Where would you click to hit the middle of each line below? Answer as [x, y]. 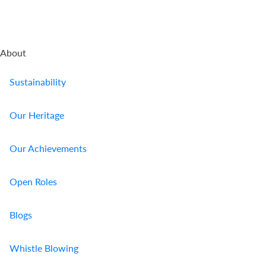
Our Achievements [48, 148]
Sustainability [38, 82]
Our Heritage [37, 115]
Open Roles [33, 182]
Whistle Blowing [44, 248]
